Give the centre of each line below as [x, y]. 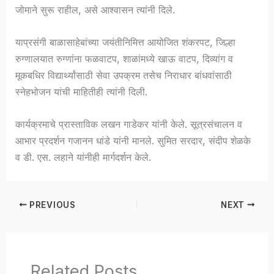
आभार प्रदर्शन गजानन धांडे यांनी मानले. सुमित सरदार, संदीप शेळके [133, 141]
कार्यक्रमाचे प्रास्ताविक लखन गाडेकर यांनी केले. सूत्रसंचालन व [129, 124]
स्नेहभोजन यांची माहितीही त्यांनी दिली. [82, 92]
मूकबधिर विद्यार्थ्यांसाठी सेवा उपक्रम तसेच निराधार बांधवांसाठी [124, 76]
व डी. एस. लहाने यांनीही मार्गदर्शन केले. [83, 157]
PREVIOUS [51, 205]
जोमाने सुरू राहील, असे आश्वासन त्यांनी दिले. [95, 9]
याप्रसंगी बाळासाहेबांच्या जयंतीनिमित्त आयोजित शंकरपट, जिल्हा [126, 43]
